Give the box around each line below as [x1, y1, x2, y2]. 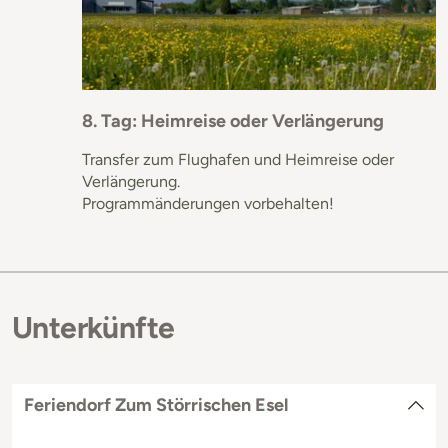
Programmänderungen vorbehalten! [82, 193, 334, 213]
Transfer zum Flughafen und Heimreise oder [82, 149, 394, 169]
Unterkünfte [12, 308, 175, 346]
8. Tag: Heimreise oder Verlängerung [82, 109, 384, 132]
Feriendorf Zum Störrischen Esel [24, 393, 288, 416]
